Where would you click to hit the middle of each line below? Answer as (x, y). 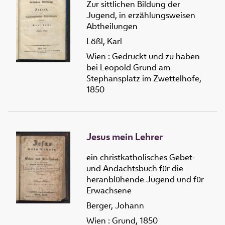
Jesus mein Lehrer (125, 137)
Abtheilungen (112, 26)
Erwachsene (109, 190)
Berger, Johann (115, 205)
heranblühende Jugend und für (145, 179)
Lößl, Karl (104, 41)
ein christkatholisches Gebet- (141, 157)
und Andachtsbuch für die (135, 168)
